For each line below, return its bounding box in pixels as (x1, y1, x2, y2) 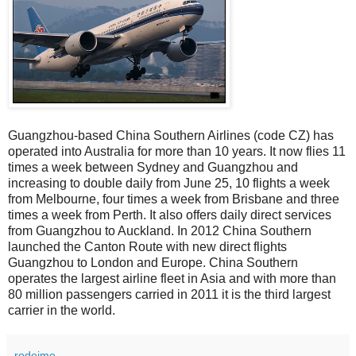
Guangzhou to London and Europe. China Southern (8, 256, 298, 270)
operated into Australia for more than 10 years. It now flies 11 (8, 145, 346, 159)
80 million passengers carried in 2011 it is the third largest (8, 288, 331, 302)
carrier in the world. (8, 304, 115, 318)
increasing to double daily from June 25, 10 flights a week (8, 176, 330, 191)
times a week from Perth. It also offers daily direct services (8, 208, 331, 222)
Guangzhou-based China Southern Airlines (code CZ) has (8, 129, 334, 143)
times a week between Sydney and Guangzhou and (8, 161, 298, 175)
